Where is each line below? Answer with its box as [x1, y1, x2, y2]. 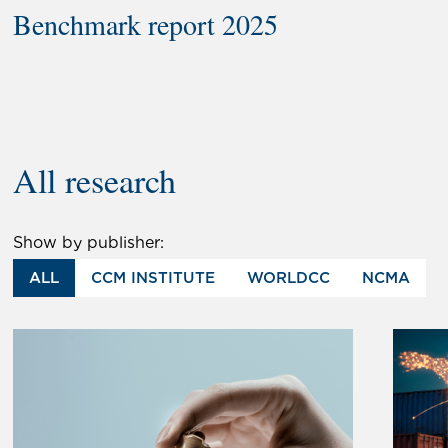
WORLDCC [247, 267, 331, 287]
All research [13, 156, 177, 203]
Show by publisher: [13, 232, 165, 252]
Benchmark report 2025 [13, 4, 279, 43]
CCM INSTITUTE [91, 267, 216, 287]
